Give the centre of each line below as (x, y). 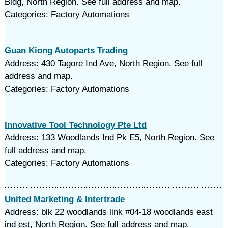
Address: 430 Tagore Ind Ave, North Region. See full (103, 63)
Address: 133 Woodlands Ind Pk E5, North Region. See (109, 138)
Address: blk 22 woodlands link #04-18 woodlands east (108, 212)
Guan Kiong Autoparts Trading (66, 51)
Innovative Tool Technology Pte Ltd (75, 125)
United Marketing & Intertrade (64, 199)
